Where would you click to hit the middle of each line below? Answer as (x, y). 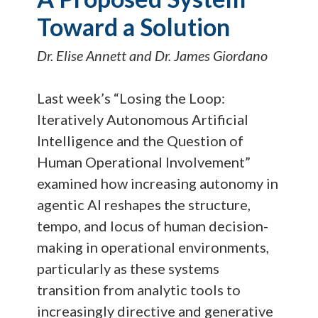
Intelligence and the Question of (141, 141)
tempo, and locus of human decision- (153, 226)
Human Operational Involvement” (144, 162)
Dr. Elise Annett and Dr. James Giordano (153, 56)
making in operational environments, (153, 247)
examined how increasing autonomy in (158, 183)
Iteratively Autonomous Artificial (143, 120)
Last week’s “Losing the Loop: (131, 98)
